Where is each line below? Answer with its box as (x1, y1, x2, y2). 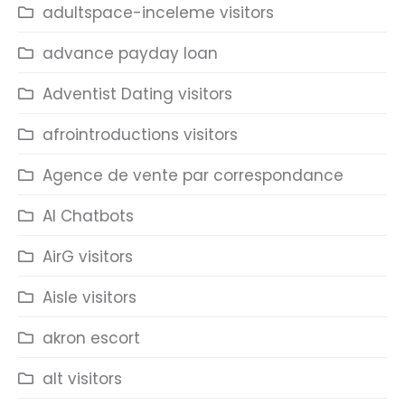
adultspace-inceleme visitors (42, 2, 274, 24)
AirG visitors (42, 246, 133, 268)
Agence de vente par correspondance (42, 165, 344, 186)
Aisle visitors (42, 287, 137, 308)
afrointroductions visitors (42, 124, 238, 146)
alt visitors (42, 368, 122, 390)
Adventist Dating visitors (42, 83, 232, 105)
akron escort (42, 327, 140, 349)
